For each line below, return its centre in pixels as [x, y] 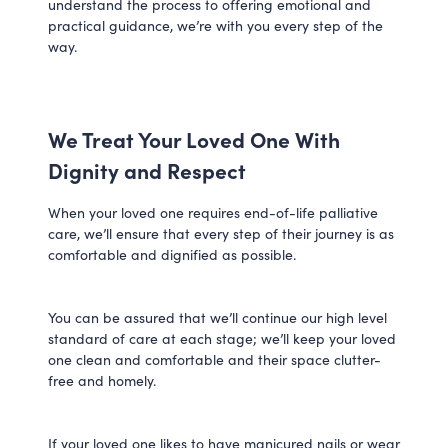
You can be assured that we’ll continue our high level [217, 317]
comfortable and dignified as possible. [172, 254]
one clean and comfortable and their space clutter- [214, 359]
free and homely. [102, 380]
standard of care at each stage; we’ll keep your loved [222, 338]
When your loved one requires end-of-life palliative [213, 212]
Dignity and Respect [147, 169]
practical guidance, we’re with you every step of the [215, 25]
